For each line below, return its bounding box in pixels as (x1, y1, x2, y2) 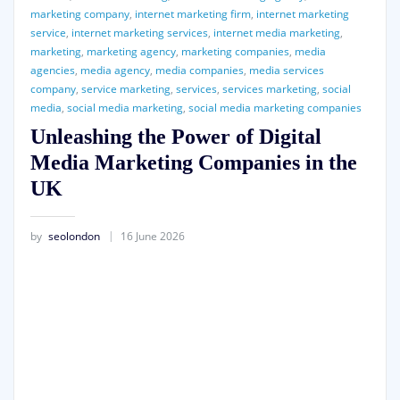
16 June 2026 (120, 228, 185, 244)
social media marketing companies (187, 99, 362, 115)
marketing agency (86, 43, 176, 59)
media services (248, 62, 324, 78)
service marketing (80, 80, 171, 96)
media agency (79, 62, 150, 78)
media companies (154, 62, 244, 78)
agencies (29, 62, 75, 78)
